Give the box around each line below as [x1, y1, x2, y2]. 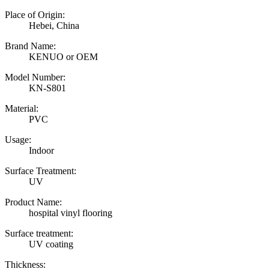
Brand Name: [5, 40, 56, 51]
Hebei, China [29, 20, 79, 31]
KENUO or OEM [29, 51, 98, 62]
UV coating [29, 238, 73, 249]
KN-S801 [29, 82, 66, 93]
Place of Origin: [5, 9, 65, 20]
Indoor [29, 145, 54, 156]
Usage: [5, 134, 31, 145]
